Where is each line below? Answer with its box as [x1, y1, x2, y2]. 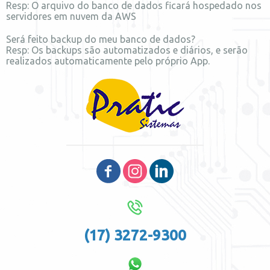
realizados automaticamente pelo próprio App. [6, 55, 210, 67]
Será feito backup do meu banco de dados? [6, 34, 195, 45]
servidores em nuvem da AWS [6, 11, 136, 22]
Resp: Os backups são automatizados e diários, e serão [6, 45, 248, 56]
